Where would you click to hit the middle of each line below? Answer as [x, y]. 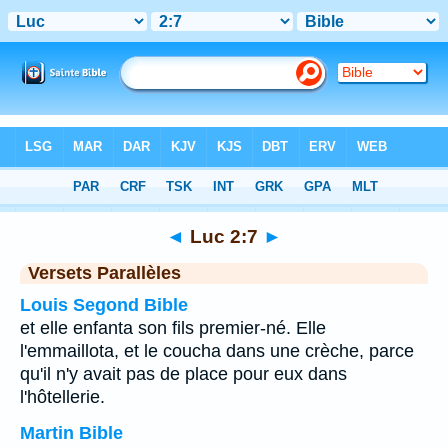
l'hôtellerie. [62, 397]
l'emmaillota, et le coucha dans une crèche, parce [217, 351]
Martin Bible [71, 433]
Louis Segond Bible [104, 305]
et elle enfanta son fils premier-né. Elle [173, 328]
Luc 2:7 [224, 236]
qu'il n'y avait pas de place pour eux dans [183, 374]
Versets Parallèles [104, 273]
